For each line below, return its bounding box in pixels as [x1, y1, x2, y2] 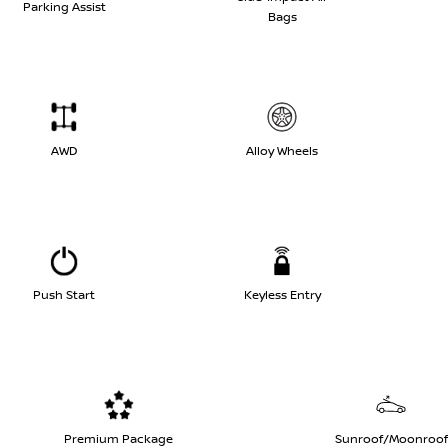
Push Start [33, 288, 95, 304]
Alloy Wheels [246, 144, 318, 160]
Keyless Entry [243, 288, 321, 304]
